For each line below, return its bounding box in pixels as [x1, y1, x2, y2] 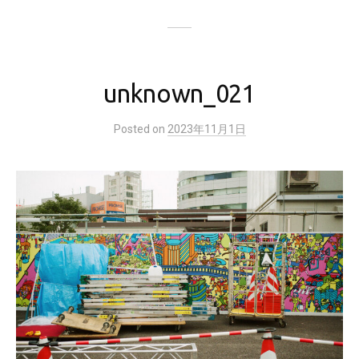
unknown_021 [103, 79, 256, 107]
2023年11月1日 [167, 122, 246, 135]
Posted [113, 122, 152, 135]
